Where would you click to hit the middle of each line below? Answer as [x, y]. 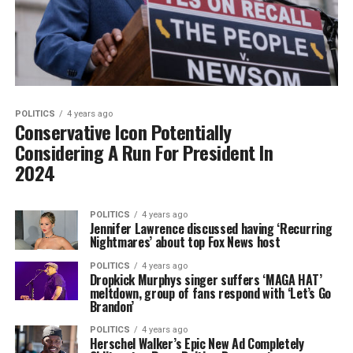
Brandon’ [112, 306]
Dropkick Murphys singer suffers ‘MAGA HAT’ [206, 279]
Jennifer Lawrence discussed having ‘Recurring [211, 229]
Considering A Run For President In [144, 152]
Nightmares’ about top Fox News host [185, 242]
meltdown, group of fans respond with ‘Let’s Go [210, 293]
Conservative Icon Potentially [123, 132]
